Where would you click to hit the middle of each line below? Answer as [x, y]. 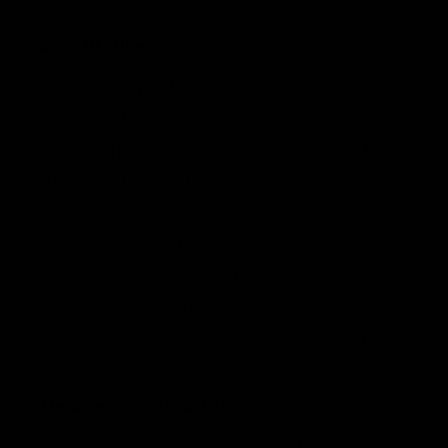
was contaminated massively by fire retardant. [212, 175]
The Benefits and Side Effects [146, 406]
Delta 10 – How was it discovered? [163, 45]
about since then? [106, 367]
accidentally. [86, 111]
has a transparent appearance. [153, 303]
